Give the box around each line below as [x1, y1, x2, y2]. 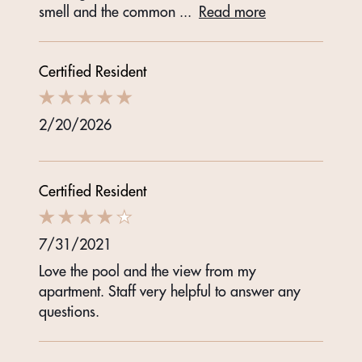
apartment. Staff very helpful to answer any [39, 282, 301, 301]
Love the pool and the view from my [39, 262, 256, 281]
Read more [199, 2, 266, 22]
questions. [39, 302, 99, 322]
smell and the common [39, 2, 179, 22]
